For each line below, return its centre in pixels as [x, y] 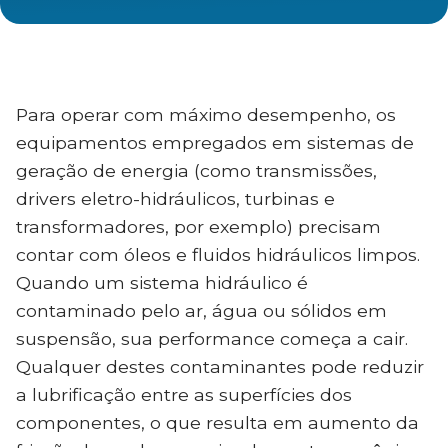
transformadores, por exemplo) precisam [198, 226]
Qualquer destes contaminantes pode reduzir [220, 366]
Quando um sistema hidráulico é [162, 282]
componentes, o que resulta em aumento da [217, 422]
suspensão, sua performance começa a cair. [212, 338]
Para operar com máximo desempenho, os [206, 114]
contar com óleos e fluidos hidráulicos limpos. [218, 254]
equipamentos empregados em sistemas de [215, 142]
